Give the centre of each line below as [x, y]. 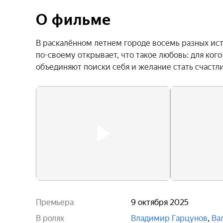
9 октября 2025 [160, 202]
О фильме [73, 20]
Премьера [55, 202]
